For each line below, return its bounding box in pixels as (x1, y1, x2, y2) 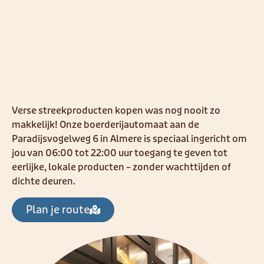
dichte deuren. (12, 176, 75, 188)
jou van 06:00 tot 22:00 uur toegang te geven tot (12, 147, 227, 160)
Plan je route (26, 203, 90, 216)
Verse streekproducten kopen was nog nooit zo (12, 105, 220, 117)
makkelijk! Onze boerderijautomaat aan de (12, 119, 199, 131)
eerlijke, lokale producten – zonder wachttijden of (12, 161, 231, 174)
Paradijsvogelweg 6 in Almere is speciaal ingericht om (12, 133, 247, 146)
